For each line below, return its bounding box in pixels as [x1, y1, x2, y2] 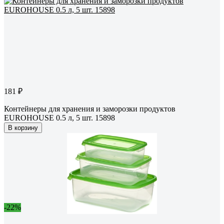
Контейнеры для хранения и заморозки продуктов [4, 104, 175, 113]
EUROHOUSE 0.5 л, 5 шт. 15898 [4, 113, 115, 122]
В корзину [8, 124, 38, 132]
